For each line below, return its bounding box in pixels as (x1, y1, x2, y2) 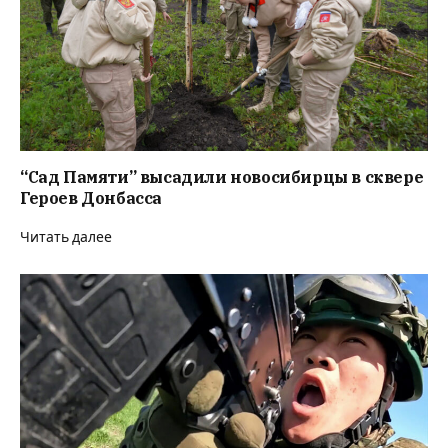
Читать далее (20, 230, 112, 246)
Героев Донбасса (20, 188, 162, 209)
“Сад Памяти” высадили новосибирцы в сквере (20, 167, 424, 188)
